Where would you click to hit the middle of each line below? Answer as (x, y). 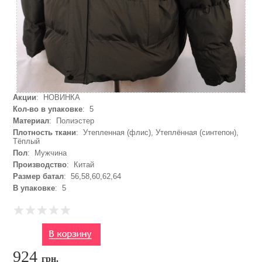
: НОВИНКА (58, 97)
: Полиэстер (72, 121)
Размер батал (39, 176)
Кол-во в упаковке (48, 109)
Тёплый (27, 141)
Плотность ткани (45, 132)
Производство (40, 165)
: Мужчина (47, 153)
